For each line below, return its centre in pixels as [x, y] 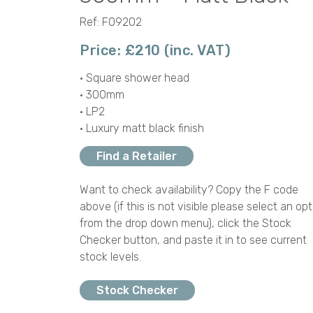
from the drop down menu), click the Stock [185, 224]
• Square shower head [134, 78]
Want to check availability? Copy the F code [189, 190]
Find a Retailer [137, 156]
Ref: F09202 [111, 22]
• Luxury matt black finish [142, 129]
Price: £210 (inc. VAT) [155, 51]
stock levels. [110, 257]
